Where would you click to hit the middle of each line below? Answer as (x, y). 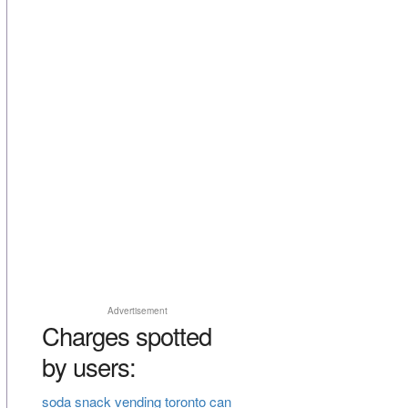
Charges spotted (126, 336)
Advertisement (137, 311)
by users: (88, 367)
